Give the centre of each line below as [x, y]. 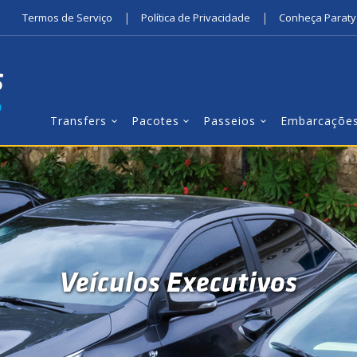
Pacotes [155, 121]
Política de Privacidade [196, 18]
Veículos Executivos [178, 281]
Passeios [230, 121]
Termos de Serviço [67, 18]
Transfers [78, 121]
